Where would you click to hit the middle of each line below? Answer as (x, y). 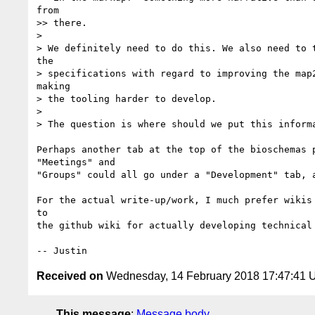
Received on (70, 276)
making (56, 86)
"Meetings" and (79, 162)
